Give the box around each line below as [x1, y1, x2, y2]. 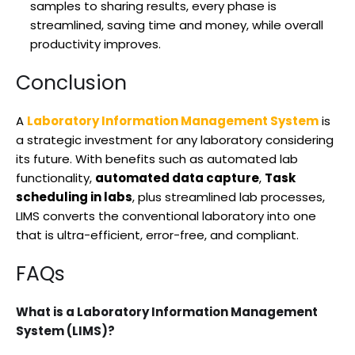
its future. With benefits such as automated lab [16, 150, 298, 167]
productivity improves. [30, 35, 161, 52]
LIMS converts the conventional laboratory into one [16, 207, 316, 224]
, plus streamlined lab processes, [132, 188, 325, 205]
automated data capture [95, 169, 259, 186]
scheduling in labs [16, 188, 132, 205]
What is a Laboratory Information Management [16, 303, 318, 320]
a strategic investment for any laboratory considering [16, 131, 334, 148]
